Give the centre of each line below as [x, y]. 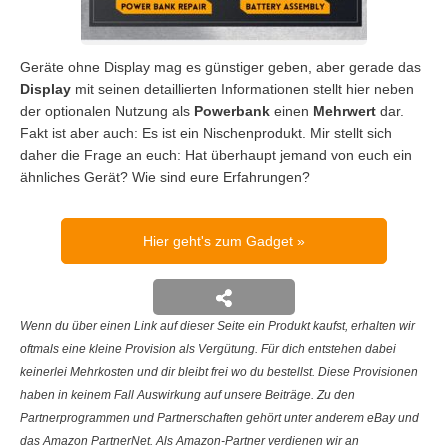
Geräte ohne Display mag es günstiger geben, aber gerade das [220, 66]
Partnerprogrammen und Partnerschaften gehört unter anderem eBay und [219, 417]
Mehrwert [344, 110]
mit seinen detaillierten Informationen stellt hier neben [242, 88]
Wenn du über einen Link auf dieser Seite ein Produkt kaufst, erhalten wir [217, 325]
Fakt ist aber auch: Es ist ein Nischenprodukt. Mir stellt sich [206, 132]
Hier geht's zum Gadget [219, 240]
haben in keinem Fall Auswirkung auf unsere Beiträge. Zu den [187, 394]
